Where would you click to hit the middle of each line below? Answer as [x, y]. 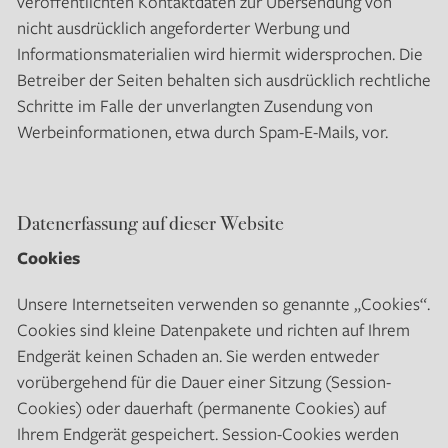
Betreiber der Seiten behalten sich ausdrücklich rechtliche [223, 79]
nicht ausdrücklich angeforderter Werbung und [183, 27]
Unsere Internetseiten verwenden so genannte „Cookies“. [223, 303]
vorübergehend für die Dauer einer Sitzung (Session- [203, 381]
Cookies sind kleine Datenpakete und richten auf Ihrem [213, 329]
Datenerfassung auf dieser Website [150, 221]
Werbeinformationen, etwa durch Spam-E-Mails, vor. [202, 131]
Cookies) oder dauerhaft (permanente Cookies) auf [201, 407]
